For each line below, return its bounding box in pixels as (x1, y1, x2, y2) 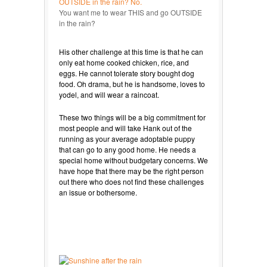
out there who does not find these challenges (59, 176, 204, 187)
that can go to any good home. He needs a (59, 144, 196, 154)
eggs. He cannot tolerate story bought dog (59, 67, 194, 78)
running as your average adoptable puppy (59, 133, 195, 144)
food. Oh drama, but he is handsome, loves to (59, 78, 205, 89)
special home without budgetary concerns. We (59, 154, 208, 165)
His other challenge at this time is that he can (59, 46, 203, 57)
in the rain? (59, 17, 95, 28)
